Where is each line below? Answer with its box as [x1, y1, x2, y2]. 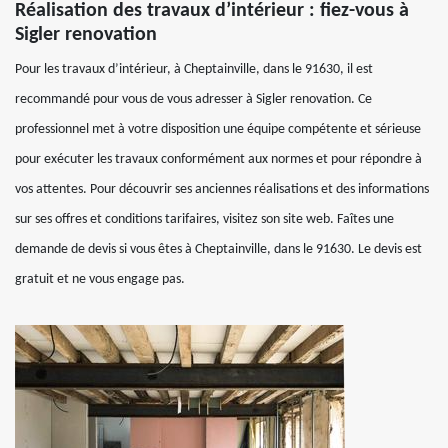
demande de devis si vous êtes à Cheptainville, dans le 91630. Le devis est [15, 242, 422, 257]
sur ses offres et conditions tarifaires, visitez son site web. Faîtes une [15, 212, 394, 227]
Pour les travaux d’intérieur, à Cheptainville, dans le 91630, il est [15, 62, 373, 77]
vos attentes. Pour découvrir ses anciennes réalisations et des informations [15, 182, 429, 197]
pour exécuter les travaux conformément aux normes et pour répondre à [15, 152, 422, 167]
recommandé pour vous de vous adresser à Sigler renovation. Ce [15, 92, 372, 107]
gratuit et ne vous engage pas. [15, 272, 185, 287]
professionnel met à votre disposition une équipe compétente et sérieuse [15, 122, 421, 137]
